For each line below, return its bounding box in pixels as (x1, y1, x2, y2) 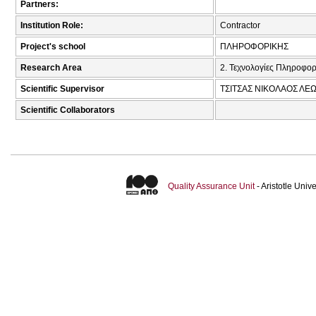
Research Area (20, 63, 82, 73)
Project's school (20, 42, 85, 52)
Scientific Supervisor (20, 84, 104, 95)
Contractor (220, 20, 260, 31)
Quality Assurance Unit (167, 181, 255, 192)
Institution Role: (20, 20, 83, 31)
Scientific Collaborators (20, 105, 115, 116)
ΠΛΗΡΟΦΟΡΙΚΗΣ (220, 42, 288, 52)
